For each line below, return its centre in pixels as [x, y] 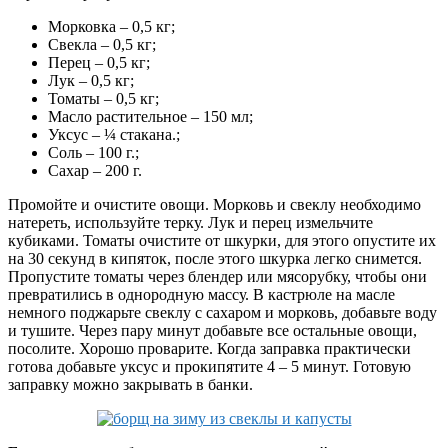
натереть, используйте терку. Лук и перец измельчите [190, 223]
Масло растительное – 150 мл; [150, 117]
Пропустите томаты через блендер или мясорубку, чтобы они [217, 277]
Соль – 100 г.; [93, 153]
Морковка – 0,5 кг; [111, 27]
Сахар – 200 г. [95, 171]
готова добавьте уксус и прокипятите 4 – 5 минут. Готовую [209, 367]
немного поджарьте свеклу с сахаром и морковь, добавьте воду [222, 313]
